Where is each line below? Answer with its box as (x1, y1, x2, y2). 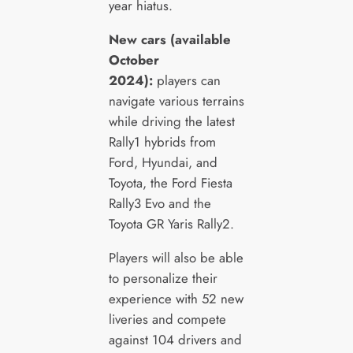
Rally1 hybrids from (108, 132, 216, 152)
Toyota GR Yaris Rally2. (108, 214, 234, 234)
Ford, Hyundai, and (108, 153, 217, 173)
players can (152, 71, 221, 91)
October (108, 50, 159, 70)
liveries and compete (108, 310, 226, 329)
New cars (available (108, 30, 231, 50)
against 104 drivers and (108, 330, 242, 349)
